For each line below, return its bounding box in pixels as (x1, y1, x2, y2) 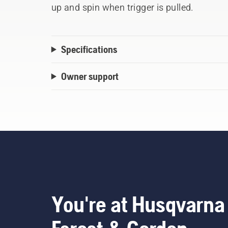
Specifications (61, 43, 117, 55)
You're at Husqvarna (51, 191, 225, 217)
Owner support (61, 70, 119, 82)
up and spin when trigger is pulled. (51, 2, 194, 13)
